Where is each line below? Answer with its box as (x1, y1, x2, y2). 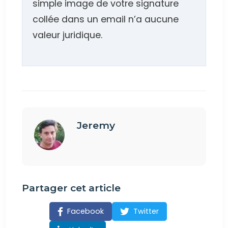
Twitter (133, 206, 159, 216)
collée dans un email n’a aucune (33, 13, 179, 25)
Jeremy (77, 119, 116, 131)
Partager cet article (22, 181, 121, 194)
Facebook (67, 206, 104, 216)
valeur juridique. (33, 28, 103, 41)
